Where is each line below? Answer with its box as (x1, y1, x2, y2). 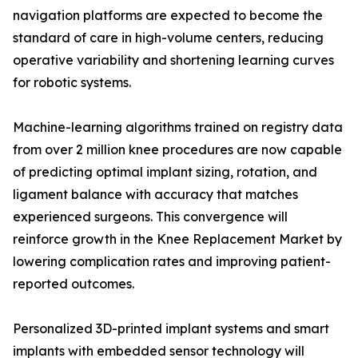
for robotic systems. (13, 74, 131, 91)
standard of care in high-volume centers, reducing (13, 30, 324, 46)
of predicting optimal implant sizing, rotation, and (13, 164, 317, 181)
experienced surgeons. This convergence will (13, 209, 288, 225)
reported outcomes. (13, 276, 134, 292)
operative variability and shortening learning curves (13, 52, 334, 69)
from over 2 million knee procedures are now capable (13, 141, 342, 158)
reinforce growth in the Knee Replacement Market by (13, 231, 342, 248)
